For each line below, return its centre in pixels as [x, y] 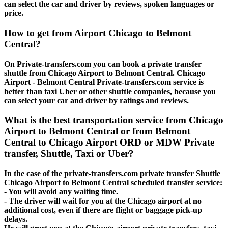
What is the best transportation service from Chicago [114, 120]
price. [14, 13]
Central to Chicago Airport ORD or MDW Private [109, 142]
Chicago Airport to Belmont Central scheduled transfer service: [113, 182]
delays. [16, 219]
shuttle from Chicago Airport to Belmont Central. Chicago [105, 73]
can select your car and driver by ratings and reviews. [96, 100]
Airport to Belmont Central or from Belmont [97, 131]
